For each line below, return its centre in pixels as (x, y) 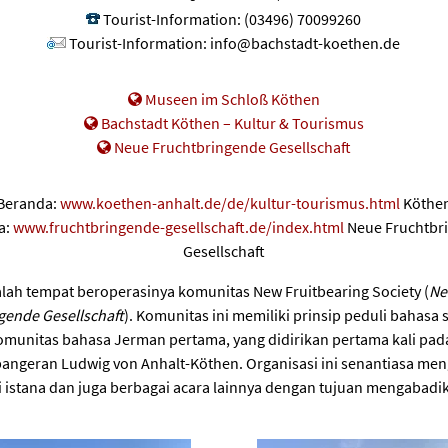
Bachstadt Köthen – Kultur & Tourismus (232, 123)
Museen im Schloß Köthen (232, 99)
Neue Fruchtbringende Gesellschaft (232, 147)
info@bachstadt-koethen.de (305, 43)
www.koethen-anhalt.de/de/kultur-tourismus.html (229, 203)
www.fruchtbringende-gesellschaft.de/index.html (178, 227)
